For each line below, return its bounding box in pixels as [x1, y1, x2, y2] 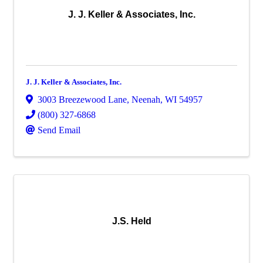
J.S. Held [112, 215, 151, 226]
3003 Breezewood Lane [38, 94, 127, 104]
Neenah [131, 94, 160, 104]
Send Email [38, 124, 80, 135]
